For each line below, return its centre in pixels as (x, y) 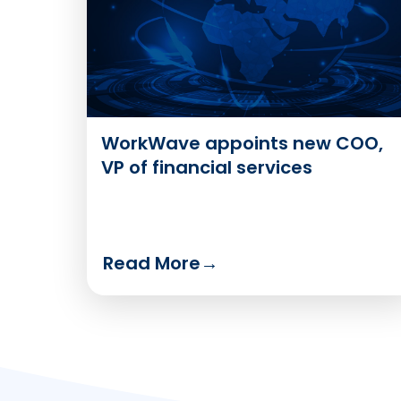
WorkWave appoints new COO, (242, 143)
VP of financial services (207, 167)
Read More (152, 263)
